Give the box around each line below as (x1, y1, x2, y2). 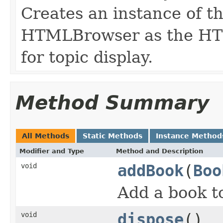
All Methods (22, 132, 69, 140)
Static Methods (83, 132, 142, 140)
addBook (117, 162, 184, 180)
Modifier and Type (19, 147, 84, 155)
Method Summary (15, 92, 209, 114)
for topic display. (21, 48, 153, 67)
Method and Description (116, 147, 203, 155)
